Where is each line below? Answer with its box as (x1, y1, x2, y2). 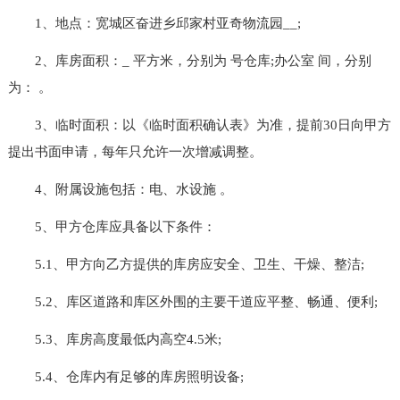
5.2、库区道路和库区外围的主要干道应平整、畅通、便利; (7, 294, 378, 309)
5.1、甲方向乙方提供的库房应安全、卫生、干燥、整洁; (7, 256, 364, 271)
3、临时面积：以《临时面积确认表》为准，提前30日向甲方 (7, 117, 391, 132)
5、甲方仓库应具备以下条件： (7, 219, 216, 234)
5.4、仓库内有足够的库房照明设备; (7, 369, 244, 384)
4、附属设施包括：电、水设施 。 (7, 181, 233, 196)
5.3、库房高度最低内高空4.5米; (7, 331, 221, 346)
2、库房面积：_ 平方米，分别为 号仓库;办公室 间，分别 (7, 53, 371, 68)
